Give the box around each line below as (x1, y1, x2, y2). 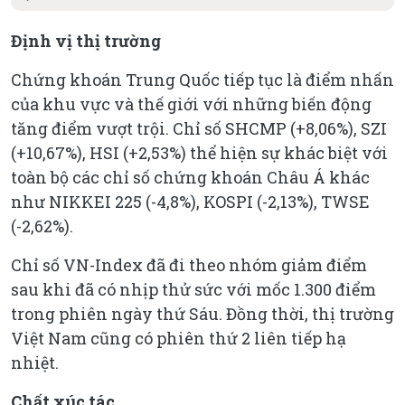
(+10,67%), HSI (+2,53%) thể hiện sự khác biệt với (11, 141, 388, 164)
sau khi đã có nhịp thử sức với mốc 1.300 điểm (11, 278, 376, 300)
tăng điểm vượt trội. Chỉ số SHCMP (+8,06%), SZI (11, 117, 387, 139)
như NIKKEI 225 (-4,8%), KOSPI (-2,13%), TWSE (11, 190, 370, 212)
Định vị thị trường (11, 29, 161, 52)
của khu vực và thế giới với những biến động (11, 92, 372, 115)
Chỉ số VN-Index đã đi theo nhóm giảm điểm (11, 253, 367, 276)
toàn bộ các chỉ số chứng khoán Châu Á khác (11, 165, 370, 188)
